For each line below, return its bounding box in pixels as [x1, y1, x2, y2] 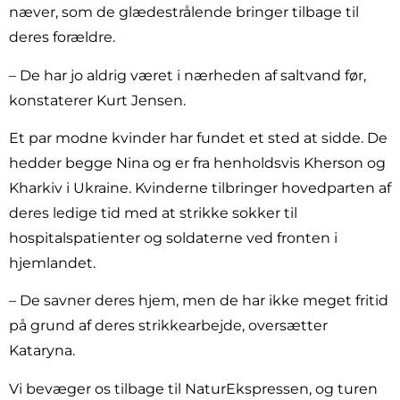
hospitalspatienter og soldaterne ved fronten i [9, 229, 337, 247]
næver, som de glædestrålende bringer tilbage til [9, 4, 359, 21]
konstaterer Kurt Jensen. [9, 91, 186, 109]
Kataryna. [9, 342, 75, 360]
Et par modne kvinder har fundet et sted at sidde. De [9, 129, 387, 147]
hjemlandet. [9, 254, 96, 272]
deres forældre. [9, 29, 115, 46]
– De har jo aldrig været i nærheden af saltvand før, [9, 66, 366, 84]
